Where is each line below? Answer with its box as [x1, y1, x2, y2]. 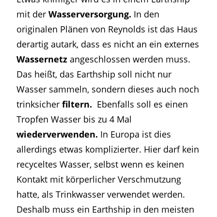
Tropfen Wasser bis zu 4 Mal [16, 112, 132, 125]
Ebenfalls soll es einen [92, 97, 188, 110]
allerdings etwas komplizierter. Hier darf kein [16, 142, 199, 155]
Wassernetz [16, 52, 67, 65]
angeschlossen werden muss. [67, 52, 190, 65]
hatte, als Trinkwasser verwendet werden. [16, 187, 185, 200]
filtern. [62, 97, 92, 110]
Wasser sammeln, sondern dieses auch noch [16, 82, 199, 95]
